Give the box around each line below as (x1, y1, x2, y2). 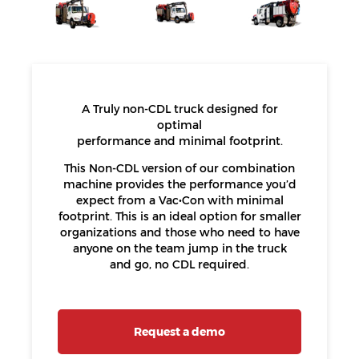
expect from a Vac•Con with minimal (75, 193, 284, 208)
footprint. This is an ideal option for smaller (58, 209, 301, 224)
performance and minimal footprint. (76, 134, 283, 148)
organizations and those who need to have (59, 225, 300, 240)
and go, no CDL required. (110, 257, 249, 272)
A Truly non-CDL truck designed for (81, 102, 278, 116)
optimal (157, 118, 202, 132)
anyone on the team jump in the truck (72, 241, 287, 256)
